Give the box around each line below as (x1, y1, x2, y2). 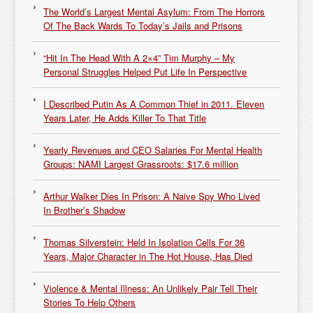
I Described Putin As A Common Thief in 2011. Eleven (43, 97, 265, 110)
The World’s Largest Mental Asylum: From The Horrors (43, 5, 265, 18)
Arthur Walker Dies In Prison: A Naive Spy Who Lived (43, 189, 261, 203)
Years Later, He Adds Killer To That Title (43, 111, 207, 124)
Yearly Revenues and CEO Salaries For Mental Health (43, 143, 263, 156)
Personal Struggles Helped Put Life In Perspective (43, 65, 247, 78)
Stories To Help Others (43, 296, 136, 309)
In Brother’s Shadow (43, 203, 126, 217)
